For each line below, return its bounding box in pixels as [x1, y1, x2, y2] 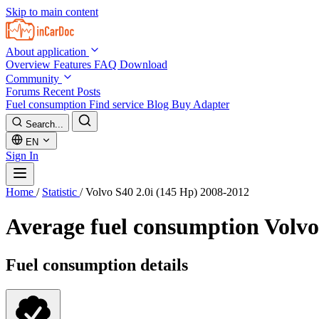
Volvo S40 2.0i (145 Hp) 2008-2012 [85, 186, 249, 198]
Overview [6, 58, 53, 70]
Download [120, 58, 167, 70]
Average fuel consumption [6, 214, 264, 240]
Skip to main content [6, 6, 98, 18]
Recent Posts [43, 85, 100, 98]
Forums [6, 85, 43, 98]
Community [6, 73, 62, 85]
